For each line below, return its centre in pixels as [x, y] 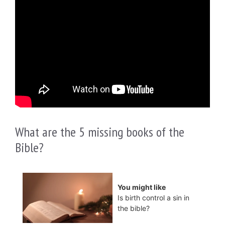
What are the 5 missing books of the [100, 132]
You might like [142, 187]
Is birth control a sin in [153, 198]
